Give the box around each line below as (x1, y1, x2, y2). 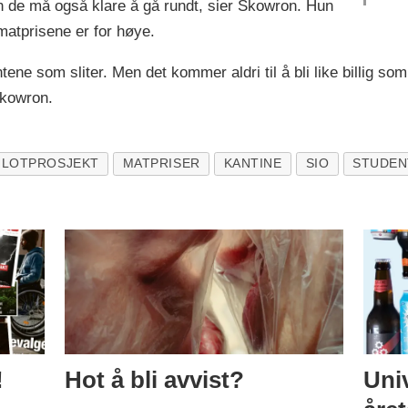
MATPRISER (122, 157, 200, 171)
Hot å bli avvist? (65, 365, 245, 393)
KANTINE (223, 157, 282, 171)
